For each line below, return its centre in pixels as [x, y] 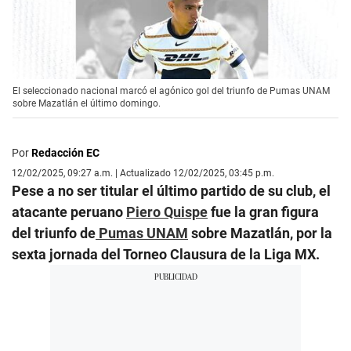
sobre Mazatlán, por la [260, 233]
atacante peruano [69, 212]
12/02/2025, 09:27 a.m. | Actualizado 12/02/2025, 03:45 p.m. [143, 174]
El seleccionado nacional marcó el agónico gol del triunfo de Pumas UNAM [171, 91]
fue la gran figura [263, 212]
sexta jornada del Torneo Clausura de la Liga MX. [166, 255]
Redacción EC [65, 153]
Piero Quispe [167, 212]
